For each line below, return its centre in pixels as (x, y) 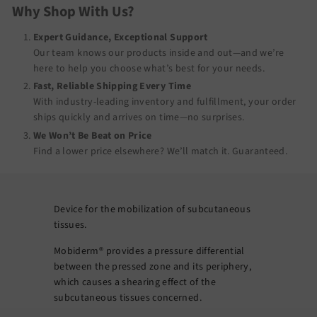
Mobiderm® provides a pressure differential (149, 251)
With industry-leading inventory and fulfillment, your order (165, 102)
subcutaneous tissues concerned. (128, 298)
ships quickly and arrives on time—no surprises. (139, 117)
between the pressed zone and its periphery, (153, 266)
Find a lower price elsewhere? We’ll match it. (133, 151)
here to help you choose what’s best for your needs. (149, 68)
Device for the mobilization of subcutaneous (152, 209)
